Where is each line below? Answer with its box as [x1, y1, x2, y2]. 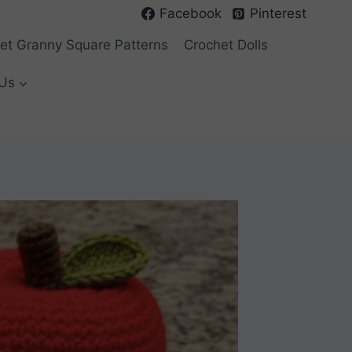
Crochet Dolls [184, 37, 269, 53]
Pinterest [250, 5, 307, 21]
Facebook [159, 5, 222, 21]
